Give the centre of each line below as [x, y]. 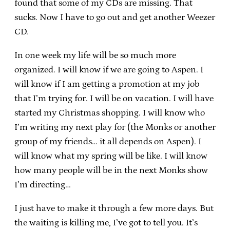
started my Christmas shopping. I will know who [110, 113]
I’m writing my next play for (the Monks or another [115, 127]
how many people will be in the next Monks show [111, 170]
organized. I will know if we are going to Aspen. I [109, 70]
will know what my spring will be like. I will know [111, 156]
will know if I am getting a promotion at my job [107, 84]
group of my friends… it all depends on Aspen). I [108, 141]
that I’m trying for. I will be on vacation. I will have [114, 98]
